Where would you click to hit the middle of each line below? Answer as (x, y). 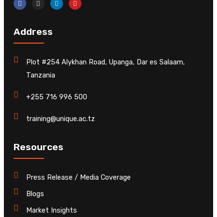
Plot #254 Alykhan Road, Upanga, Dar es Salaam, (106, 62)
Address (33, 32)
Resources (39, 147)
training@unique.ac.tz (61, 119)
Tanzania (41, 76)
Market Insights (52, 211)
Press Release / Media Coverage (79, 178)
